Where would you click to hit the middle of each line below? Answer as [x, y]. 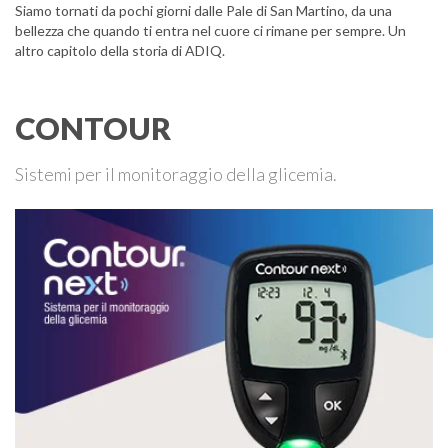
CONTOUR [93, 128]
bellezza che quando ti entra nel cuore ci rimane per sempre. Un [210, 30]
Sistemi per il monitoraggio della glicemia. [176, 174]
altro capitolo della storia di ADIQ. [120, 50]
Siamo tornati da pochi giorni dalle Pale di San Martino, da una [203, 10]
